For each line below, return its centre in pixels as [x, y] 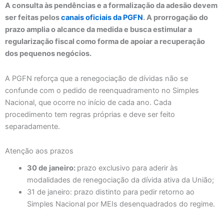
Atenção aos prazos [39, 151]
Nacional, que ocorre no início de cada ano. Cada [88, 102]
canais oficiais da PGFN [102, 18]
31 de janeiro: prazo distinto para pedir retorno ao [110, 192]
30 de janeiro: [52, 168]
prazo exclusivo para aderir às [127, 168]
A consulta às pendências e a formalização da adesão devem [111, 6]
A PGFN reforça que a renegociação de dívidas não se [96, 78]
